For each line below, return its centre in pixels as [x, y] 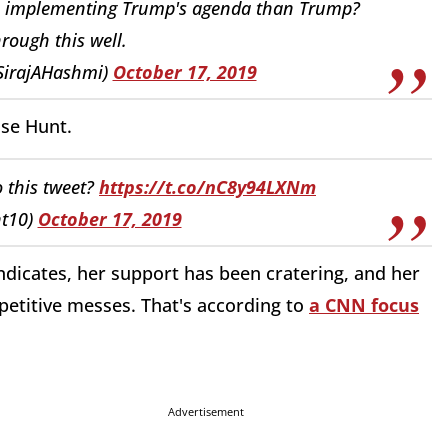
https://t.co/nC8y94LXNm [207, 186]
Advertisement [206, 412]
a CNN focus [364, 305]
